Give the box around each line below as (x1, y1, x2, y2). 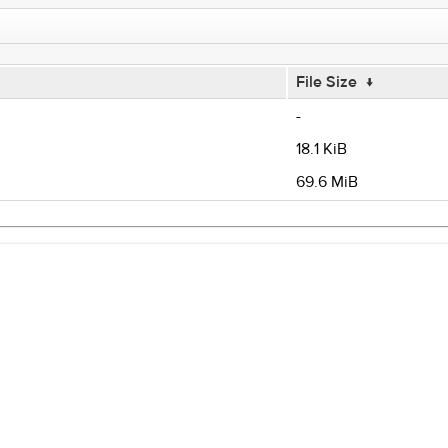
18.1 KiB (295, 139, 347, 159)
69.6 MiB (295, 172, 358, 192)
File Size (295, 72, 357, 92)
